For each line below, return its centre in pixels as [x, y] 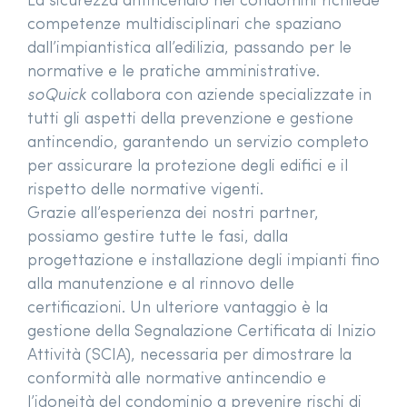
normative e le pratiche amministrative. [174, 73]
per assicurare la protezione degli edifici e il [188, 167]
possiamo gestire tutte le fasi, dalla [158, 238]
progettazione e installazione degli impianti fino [203, 262]
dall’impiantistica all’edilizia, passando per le [189, 49]
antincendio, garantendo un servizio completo [198, 144]
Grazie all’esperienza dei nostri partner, [173, 214]
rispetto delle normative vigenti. [145, 191]
